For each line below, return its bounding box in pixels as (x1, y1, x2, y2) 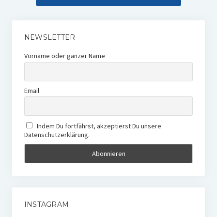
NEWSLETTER (24, 33, 76, 42)
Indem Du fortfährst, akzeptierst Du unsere (35, 121, 162, 130)
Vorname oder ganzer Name (24, 51, 105, 61)
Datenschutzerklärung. (24, 130, 90, 139)
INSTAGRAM (24, 200, 69, 209)
